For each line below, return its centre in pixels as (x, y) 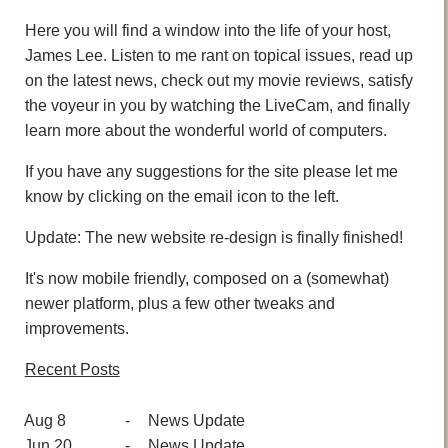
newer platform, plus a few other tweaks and (179, 303)
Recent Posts (72, 369)
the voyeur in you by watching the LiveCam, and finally (217, 105)
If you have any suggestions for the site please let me (211, 171)
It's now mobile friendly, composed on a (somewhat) (206, 278)
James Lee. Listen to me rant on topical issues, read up (218, 55)
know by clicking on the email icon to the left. (181, 196)
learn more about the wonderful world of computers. (205, 130)
